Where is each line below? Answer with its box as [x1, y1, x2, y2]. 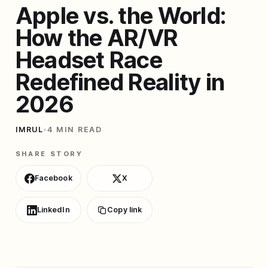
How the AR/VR [15, 24, 178, 52]
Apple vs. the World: [15, 2, 226, 30]
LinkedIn [36, 205, 70, 215]
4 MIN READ [47, 125, 102, 135]
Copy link [107, 205, 142, 215]
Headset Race [15, 46, 163, 74]
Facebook [34, 173, 72, 183]
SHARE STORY [15, 150, 83, 159]
